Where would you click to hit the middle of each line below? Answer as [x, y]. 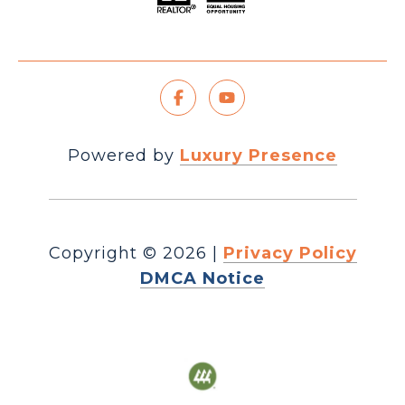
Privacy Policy [290, 254]
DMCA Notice [202, 279]
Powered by [124, 156]
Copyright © [103, 254]
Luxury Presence [259, 156]
